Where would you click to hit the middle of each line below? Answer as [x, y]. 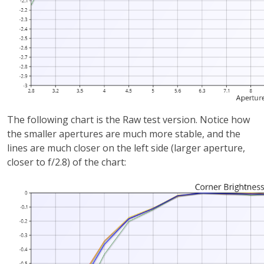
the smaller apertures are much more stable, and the [124, 133]
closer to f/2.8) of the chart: [67, 162]
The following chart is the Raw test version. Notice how [128, 119]
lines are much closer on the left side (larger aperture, [126, 148]
